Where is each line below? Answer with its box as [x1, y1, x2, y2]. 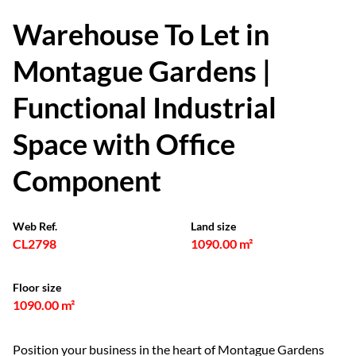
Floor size [13, 281, 61, 294]
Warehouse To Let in [13, 17, 269, 52]
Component [13, 163, 161, 198]
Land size [191, 219, 236, 233]
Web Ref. [13, 219, 57, 233]
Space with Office [13, 126, 235, 161]
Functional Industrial [13, 90, 277, 125]
